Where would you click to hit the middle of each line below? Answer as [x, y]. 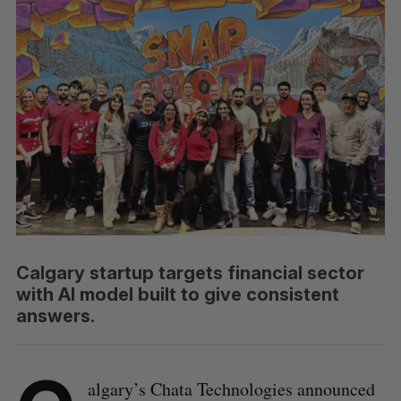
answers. [55, 316]
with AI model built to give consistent [177, 294]
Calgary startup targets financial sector [190, 273]
